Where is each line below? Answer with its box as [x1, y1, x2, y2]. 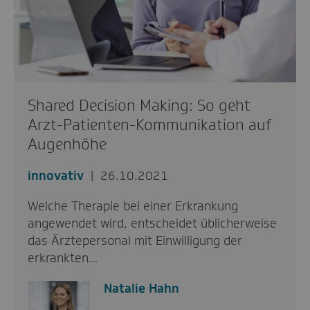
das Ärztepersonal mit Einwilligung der [28, 232, 242, 249]
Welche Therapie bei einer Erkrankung [28, 197, 238, 215]
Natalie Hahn [104, 280, 179, 297]
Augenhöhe [28, 134, 107, 154]
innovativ [28, 167, 84, 184]
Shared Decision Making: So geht [28, 95, 250, 116]
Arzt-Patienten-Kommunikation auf [28, 114, 271, 135]
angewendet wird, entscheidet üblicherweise [28, 215, 277, 232]
